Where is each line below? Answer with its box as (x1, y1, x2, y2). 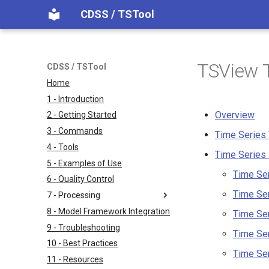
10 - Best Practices (47, 238, 118, 249)
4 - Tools (47, 142, 79, 152)
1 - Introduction (47, 94, 104, 104)
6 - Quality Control (47, 174, 114, 184)
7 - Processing (47, 190, 100, 200)
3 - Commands (47, 126, 103, 136)
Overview (215, 109, 255, 121)
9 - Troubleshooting (47, 222, 120, 232)
